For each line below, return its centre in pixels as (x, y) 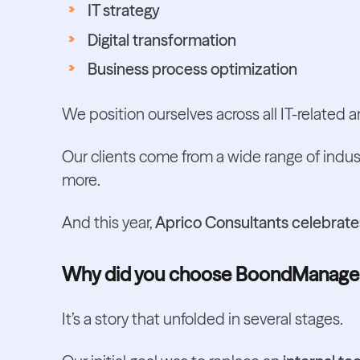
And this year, (108, 222)
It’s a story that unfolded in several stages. (202, 319)
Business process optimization (192, 70)
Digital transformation (162, 40)
